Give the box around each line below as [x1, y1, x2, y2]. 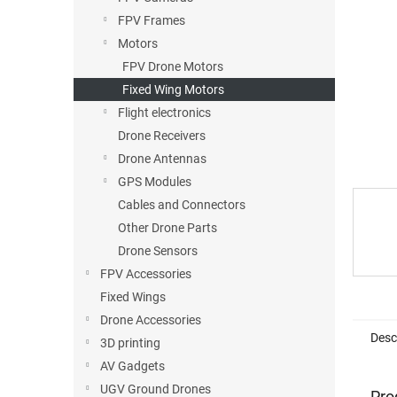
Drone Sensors [118, 244, 198, 258]
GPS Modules [118, 175, 191, 189]
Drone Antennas [118, 152, 206, 166]
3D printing [100, 336, 160, 350]
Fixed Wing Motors [122, 82, 224, 97]
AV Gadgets [100, 359, 165, 373]
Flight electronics [118, 105, 211, 120]
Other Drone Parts [118, 221, 217, 235]
